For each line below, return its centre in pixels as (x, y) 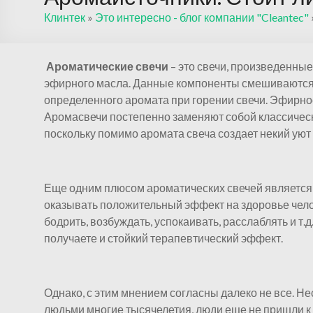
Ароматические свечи (107, 66)
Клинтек (65, 17)
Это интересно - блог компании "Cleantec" (202, 17)
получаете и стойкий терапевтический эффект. (163, 238)
